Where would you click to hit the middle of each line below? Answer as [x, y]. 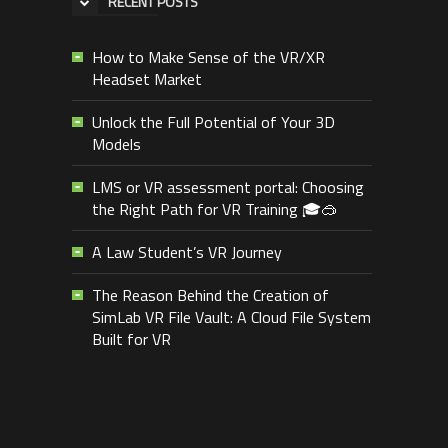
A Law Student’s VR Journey [186, 252]
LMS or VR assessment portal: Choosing [227, 187]
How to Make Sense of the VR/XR [208, 57]
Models [116, 144]
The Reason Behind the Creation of [210, 295]
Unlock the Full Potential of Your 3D [213, 122]
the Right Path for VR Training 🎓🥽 [214, 209]
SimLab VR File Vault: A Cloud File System [231, 317]
